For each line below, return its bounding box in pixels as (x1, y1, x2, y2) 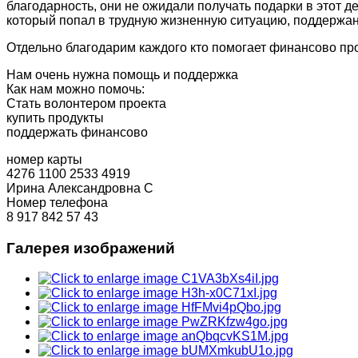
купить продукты (6, 110, 104, 125)
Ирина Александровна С (6, 181, 153, 195)
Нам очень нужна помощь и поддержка (6, 67, 238, 82)
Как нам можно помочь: (6, 82, 145, 96)
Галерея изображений (6, 239, 175, 257)
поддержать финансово (6, 125, 148, 139)
